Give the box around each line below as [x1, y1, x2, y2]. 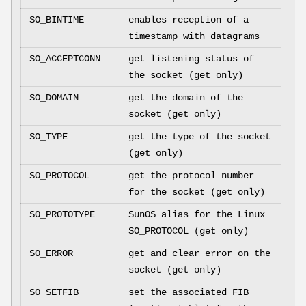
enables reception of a [128, 14, 249, 26]
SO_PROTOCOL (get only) [128, 225, 249, 237]
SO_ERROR [29, 248, 73, 260]
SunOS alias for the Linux [128, 209, 265, 221]
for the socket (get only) [128, 186, 265, 198]
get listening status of [128, 53, 254, 65]
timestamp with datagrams [128, 31, 260, 42]
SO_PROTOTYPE [29, 209, 95, 221]
